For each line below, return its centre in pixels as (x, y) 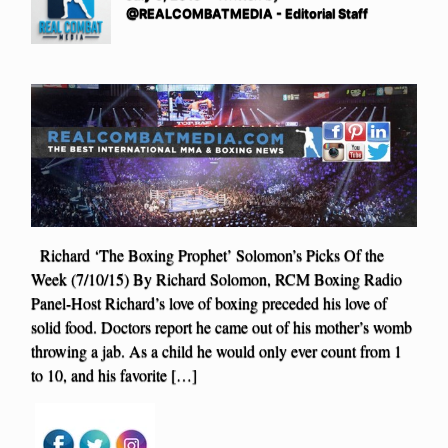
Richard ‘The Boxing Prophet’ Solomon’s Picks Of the (207, 254)
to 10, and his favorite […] (114, 374)
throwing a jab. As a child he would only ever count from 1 (216, 350)
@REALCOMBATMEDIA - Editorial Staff (247, 13)
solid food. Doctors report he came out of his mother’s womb (221, 326)
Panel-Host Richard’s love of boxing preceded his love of (209, 302)
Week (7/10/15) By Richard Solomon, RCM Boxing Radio (216, 278)
